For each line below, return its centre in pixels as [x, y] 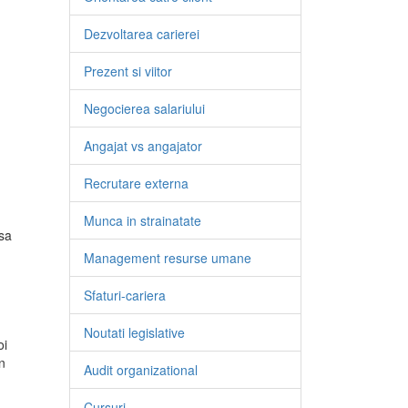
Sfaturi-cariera [125, 295]
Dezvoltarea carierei [142, 34]
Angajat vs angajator [143, 146]
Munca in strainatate [143, 220]
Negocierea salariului [144, 108]
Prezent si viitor [128, 71]
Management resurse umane [168, 258]
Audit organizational [141, 370]
